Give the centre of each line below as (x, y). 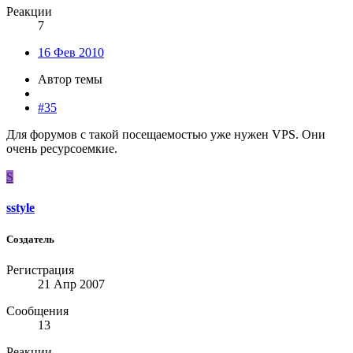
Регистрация (40, 269)
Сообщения (37, 310)
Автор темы (70, 80)
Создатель (30, 239)
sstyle (20, 208)
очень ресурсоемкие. (62, 149)
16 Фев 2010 (71, 53)
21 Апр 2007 (71, 284)
